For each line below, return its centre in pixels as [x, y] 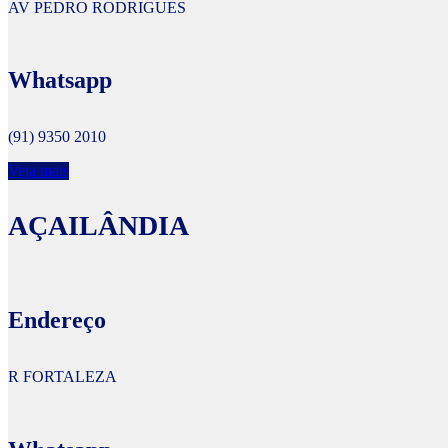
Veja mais [38, 171]
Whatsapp [60, 80]
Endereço [57, 320]
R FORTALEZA [62, 377]
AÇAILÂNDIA [98, 226]
